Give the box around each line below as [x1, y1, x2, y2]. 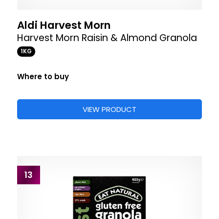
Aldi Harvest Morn [17, 17, 110, 33]
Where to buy [17, 71, 69, 82]
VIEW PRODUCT [83, 104, 136, 114]
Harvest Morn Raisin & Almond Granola [17, 31, 197, 44]
